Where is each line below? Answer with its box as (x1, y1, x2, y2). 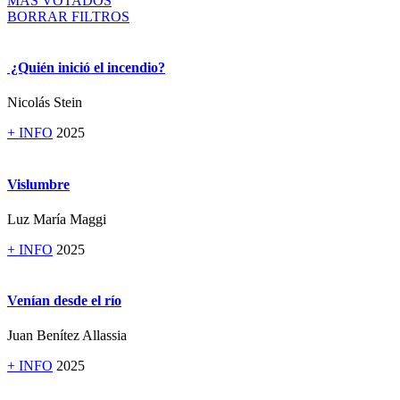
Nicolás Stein (7, 95, 82, 111)
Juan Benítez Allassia (7, 328, 127, 344)
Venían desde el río (7, 293, 121, 309)
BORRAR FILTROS (7, 8, 129, 24)
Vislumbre (7, 176, 70, 192)
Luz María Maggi (7, 211, 106, 227)
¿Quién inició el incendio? (7, 60, 165, 76)
